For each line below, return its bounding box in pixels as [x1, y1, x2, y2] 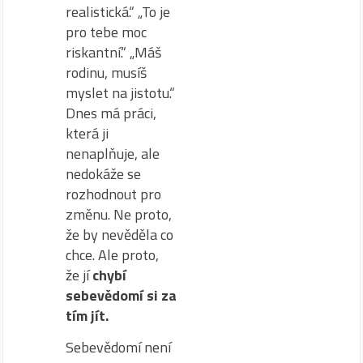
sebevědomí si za [66, 284, 177, 307]
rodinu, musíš [66, 62, 147, 84]
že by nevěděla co [66, 224, 173, 246]
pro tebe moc [66, 21, 147, 44]
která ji [66, 122, 109, 145]
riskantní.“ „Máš [66, 41, 161, 64]
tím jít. [66, 305, 109, 327]
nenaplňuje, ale [66, 143, 160, 165]
